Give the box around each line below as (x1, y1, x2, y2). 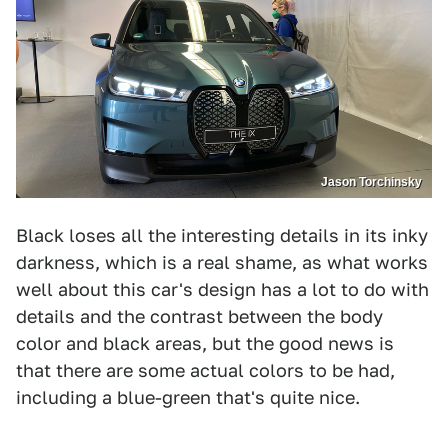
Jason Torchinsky (321, 174, 422, 189)
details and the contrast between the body (16, 305, 383, 327)
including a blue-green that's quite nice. (16, 386, 360, 408)
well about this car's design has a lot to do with (16, 278, 429, 300)
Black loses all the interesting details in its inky (16, 224, 428, 246)
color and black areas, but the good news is (16, 332, 394, 354)
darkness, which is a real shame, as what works (16, 251, 428, 273)
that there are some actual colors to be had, (16, 359, 395, 381)
